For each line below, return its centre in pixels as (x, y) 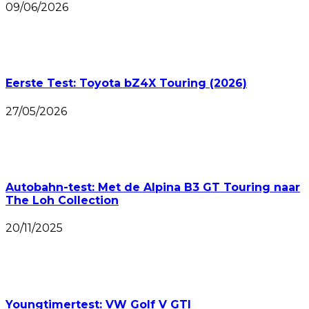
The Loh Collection (62, 200)
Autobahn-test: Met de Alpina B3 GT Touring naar (153, 187)
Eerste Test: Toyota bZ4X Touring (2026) (126, 83)
